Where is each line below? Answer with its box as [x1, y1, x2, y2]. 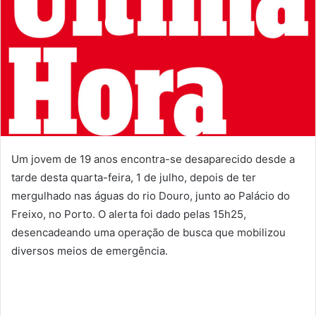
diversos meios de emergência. [11, 243, 168, 257]
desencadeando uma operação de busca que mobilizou [11, 225, 286, 239]
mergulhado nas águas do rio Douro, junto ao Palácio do [11, 188, 290, 202]
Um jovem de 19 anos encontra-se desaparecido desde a [11, 152, 295, 166]
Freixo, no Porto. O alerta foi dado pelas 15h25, [11, 207, 246, 221]
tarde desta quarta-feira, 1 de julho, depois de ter [11, 170, 256, 184]
